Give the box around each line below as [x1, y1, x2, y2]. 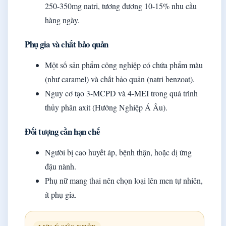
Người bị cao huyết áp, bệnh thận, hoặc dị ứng [45, 147, 192, 158]
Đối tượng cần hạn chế [25, 125, 100, 138]
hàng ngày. [45, 15, 80, 26]
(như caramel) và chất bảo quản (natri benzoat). [45, 74, 195, 85]
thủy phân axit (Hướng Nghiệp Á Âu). [45, 102, 167, 113]
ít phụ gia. [45, 189, 77, 200]
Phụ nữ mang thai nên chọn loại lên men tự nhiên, [45, 175, 203, 186]
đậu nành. [45, 161, 76, 172]
